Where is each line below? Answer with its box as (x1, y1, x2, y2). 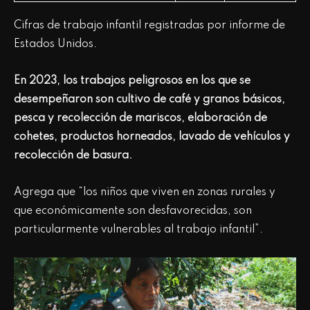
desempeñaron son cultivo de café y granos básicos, (14, 93, 285, 105)
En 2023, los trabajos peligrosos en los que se (14, 75, 250, 86)
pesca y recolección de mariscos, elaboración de (14, 112, 267, 124)
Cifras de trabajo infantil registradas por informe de (14, 19, 285, 31)
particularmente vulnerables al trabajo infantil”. (14, 224, 266, 235)
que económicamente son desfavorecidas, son (14, 205, 252, 217)
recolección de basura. (14, 149, 132, 161)
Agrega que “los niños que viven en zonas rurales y (14, 186, 275, 198)
